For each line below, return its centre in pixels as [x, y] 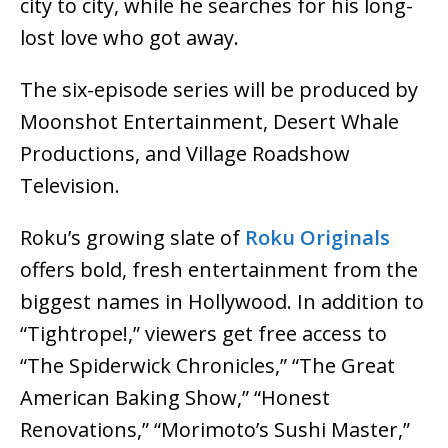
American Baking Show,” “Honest [175, 397]
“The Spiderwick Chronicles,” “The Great [207, 365]
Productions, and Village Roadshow [185, 153]
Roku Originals [315, 237]
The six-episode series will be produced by [219, 89]
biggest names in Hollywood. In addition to [222, 301]
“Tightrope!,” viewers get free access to [203, 333]
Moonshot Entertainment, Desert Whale [209, 121]
